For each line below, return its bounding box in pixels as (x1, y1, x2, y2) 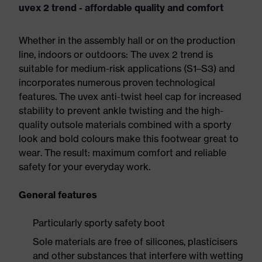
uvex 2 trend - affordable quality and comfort (19, 2, 223, 13)
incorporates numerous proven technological (19, 77, 215, 88)
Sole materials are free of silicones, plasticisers (33, 236, 237, 247)
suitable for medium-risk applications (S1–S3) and (19, 63, 235, 74)
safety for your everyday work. (19, 161, 155, 173)
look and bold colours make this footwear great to (19, 133, 239, 144)
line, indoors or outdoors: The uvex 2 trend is (19, 49, 213, 60)
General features (19, 189, 97, 201)
